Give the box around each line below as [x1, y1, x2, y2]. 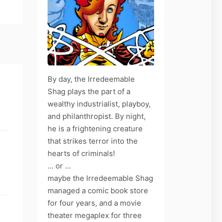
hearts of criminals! [48, 148, 115, 158]
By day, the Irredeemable [48, 74, 135, 84]
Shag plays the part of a [48, 86, 130, 96]
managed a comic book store [48, 185, 148, 195]
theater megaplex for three [48, 210, 142, 220]
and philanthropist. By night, [48, 111, 146, 121]
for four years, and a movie [48, 198, 141, 208]
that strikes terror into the [48, 136, 138, 146]
